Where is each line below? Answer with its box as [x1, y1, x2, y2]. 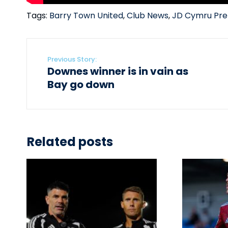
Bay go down [47, 77, 115, 92]
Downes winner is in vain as [47, 64, 188, 79]
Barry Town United [49, 10, 123, 22]
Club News [127, 10, 168, 22]
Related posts [27, 133, 113, 151]
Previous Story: [47, 54, 97, 65]
